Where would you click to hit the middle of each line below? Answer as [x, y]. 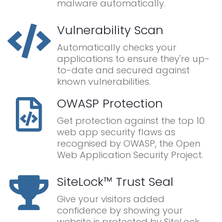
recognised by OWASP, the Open [129, 144]
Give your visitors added [111, 199]
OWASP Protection [110, 104]
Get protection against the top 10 [131, 121]
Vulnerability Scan [110, 30]
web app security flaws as [116, 132]
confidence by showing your [120, 211]
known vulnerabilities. [104, 82]
